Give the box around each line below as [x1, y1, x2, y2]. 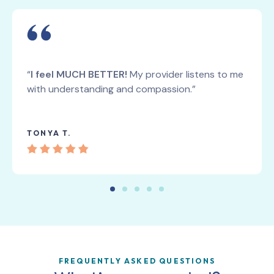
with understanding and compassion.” [27, 83, 196, 96]
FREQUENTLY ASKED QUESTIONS [58, 256, 216, 266]
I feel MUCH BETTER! [31, 68, 127, 81]
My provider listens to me [127, 68, 243, 81]
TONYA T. [27, 128, 72, 138]
